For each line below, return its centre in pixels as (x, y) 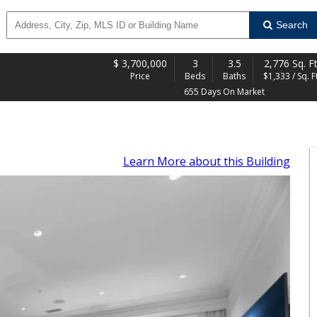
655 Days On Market (224, 92)
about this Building (239, 161)
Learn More (156, 161)
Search (292, 25)
